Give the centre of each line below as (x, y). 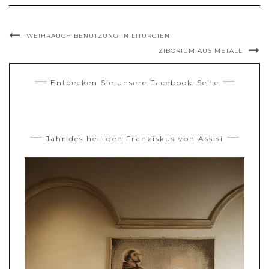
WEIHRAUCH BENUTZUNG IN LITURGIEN (98, 35)
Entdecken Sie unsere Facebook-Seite (134, 82)
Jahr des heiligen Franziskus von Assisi (134, 138)
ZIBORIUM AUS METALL (201, 50)
